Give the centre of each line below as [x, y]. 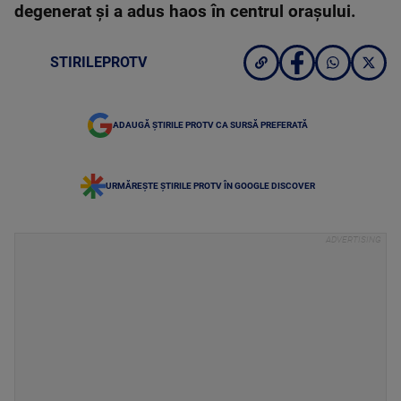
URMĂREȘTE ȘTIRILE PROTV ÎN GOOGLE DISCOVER [210, 186]
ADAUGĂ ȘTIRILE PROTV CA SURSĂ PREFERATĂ [210, 125]
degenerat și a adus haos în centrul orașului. [188, 12]
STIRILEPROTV [98, 62]
